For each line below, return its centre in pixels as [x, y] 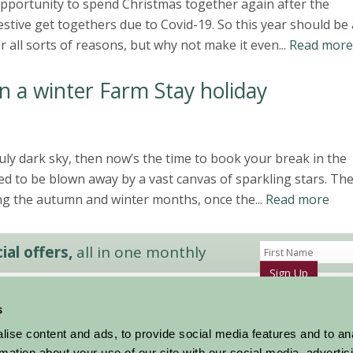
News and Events [175, 321]
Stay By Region [69, 340]
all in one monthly [139, 252]
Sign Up [288, 273]
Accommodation [72, 321]
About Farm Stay [172, 340]
